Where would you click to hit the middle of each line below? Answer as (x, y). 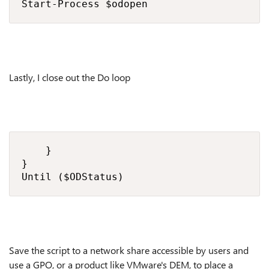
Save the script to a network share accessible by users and (129, 250)
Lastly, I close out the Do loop (70, 77)
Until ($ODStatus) (73, 177)
